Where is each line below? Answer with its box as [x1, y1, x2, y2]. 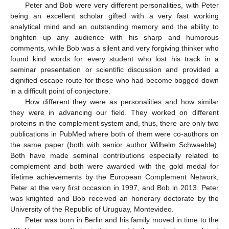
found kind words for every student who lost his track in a [10, 55, 219, 63]
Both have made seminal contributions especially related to [10, 151, 219, 160]
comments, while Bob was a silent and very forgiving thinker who [10, 44, 219, 53]
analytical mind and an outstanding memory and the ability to [10, 22, 219, 31]
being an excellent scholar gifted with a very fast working [10, 12, 219, 20]
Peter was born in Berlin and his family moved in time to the [25, 216, 219, 224]
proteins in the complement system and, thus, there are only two [10, 119, 219, 128]
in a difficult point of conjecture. [10, 87, 110, 96]
